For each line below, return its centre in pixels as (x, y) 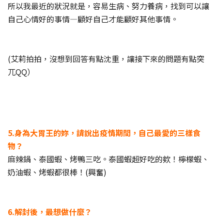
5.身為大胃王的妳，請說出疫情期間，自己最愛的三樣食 (104, 133)
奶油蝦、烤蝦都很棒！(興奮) (57, 172)
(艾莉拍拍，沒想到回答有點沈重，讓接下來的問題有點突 (106, 59)
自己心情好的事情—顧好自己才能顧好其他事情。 (93, 19)
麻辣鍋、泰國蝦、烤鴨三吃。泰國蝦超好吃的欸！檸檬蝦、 (108, 159)
